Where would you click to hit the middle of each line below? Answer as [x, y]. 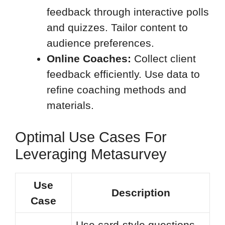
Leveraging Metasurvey [91, 154]
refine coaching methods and [117, 89]
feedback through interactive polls [128, 12]
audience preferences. [100, 43]
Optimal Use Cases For [91, 137]
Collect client [163, 58]
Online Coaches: [89, 58]
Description [141, 193]
